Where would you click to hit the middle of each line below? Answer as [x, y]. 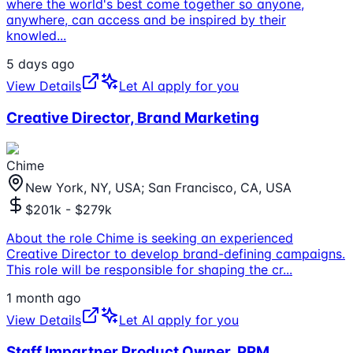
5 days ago [41, 64]
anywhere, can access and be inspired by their [146, 20]
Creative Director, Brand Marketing [133, 118]
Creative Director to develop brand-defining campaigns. [176, 253]
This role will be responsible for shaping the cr [145, 269]
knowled [32, 36]
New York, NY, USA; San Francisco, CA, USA [158, 187]
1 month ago [44, 297]
